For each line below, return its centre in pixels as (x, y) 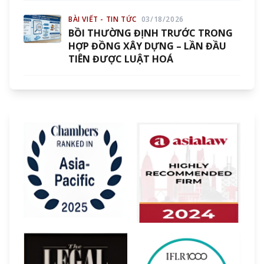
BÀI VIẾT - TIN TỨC (103, 19)
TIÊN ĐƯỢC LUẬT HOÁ (121, 59)
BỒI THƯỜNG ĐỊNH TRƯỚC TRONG (151, 33)
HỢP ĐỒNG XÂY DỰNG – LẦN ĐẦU (147, 46)
